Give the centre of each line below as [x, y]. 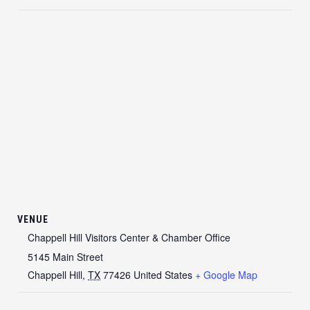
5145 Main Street [65, 257]
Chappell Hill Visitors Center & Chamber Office [129, 237]
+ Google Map [226, 275]
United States [163, 275]
